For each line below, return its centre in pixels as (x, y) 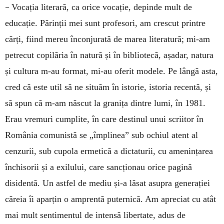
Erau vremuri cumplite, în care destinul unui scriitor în (104, 119)
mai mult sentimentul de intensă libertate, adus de (95, 215)
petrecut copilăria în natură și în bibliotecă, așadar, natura (109, 55)
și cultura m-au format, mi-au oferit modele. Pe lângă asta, (111, 71)
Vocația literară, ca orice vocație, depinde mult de (102, 7)
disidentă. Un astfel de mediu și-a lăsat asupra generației (107, 183)
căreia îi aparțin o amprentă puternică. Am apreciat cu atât (110, 199)
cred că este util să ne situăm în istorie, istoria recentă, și (108, 87)
